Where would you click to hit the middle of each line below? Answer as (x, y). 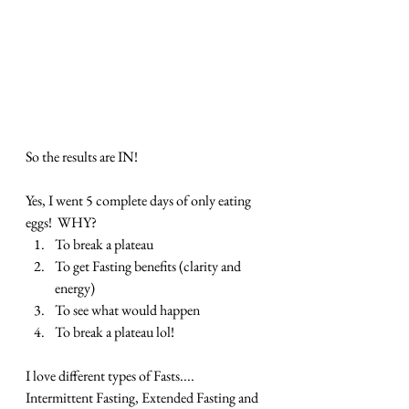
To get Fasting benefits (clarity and (149, 267)
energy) (75, 288)
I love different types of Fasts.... (111, 376)
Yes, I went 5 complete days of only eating (140, 201)
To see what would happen (127, 310)
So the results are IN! (84, 157)
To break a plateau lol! (115, 332)
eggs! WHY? (61, 223)
